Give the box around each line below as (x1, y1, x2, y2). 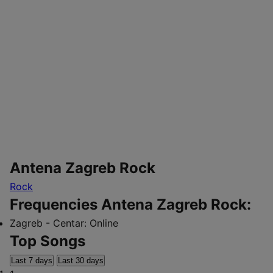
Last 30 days (58, 256, 104, 265)
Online (90, 217, 118, 229)
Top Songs (10, 232, 85, 250)
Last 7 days (11, 256, 52, 265)
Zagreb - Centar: (10, 217, 87, 229)
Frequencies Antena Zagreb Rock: (10, 196, 251, 213)
